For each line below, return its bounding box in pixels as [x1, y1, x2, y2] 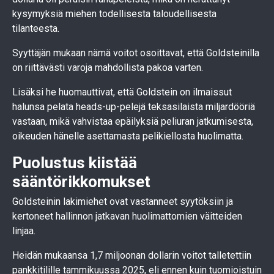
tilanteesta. [12, 22, 59, 34]
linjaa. [12, 224, 35, 237]
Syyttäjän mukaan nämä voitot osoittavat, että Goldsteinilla [12, 46, 259, 59]
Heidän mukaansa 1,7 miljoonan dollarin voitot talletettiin [12, 249, 251, 261]
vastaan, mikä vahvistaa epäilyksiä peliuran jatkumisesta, [12, 115, 253, 127]
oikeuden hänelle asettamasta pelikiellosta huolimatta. [12, 130, 243, 142]
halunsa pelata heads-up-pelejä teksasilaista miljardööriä [12, 100, 255, 113]
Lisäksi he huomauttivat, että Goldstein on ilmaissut [12, 86, 232, 98]
